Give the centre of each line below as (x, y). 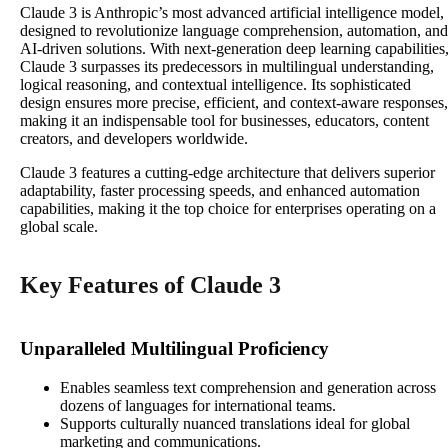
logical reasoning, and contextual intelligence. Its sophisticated (215, 85)
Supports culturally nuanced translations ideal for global (235, 423)
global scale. (59, 227)
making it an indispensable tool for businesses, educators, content (224, 121)
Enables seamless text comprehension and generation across (248, 387)
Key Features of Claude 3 (150, 285)
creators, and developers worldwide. (134, 139)
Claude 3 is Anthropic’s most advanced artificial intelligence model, (232, 13)
